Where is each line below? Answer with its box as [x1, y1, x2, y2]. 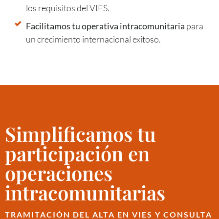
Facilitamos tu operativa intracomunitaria [25, 20, 185, 31]
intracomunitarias [5, 179, 165, 205]
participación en [5, 140, 150, 166]
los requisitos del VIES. [25, 2, 109, 13]
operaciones [5, 159, 112, 186]
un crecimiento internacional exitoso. [25, 33, 161, 44]
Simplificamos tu [5, 120, 156, 147]
